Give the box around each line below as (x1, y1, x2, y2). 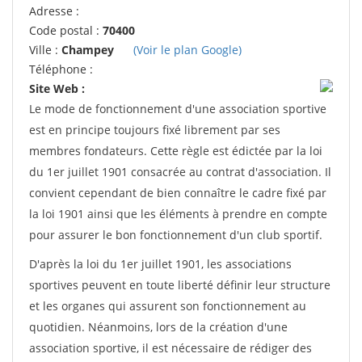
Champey (61, 42, 114, 57)
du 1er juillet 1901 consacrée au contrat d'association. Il (29, 164, 331, 179)
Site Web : (29, 81, 85, 96)
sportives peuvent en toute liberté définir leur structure (29, 277, 330, 293)
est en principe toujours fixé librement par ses (29, 122, 280, 137)
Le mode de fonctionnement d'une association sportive (29, 101, 326, 116)
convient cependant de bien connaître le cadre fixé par (29, 185, 326, 200)
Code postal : (29, 23, 103, 38)
